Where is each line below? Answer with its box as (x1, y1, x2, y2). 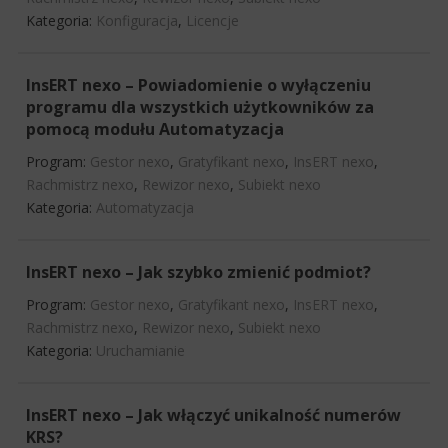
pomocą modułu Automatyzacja (26, 117, 284, 140)
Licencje (186, 10, 239, 30)
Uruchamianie (96, 340, 185, 360)
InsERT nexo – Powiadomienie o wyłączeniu (26, 73, 371, 96)
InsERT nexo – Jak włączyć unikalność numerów (26, 403, 401, 426)
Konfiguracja (96, 10, 178, 30)
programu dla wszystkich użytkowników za (26, 95, 374, 118)
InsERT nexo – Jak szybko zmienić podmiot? (26, 260, 371, 283)
